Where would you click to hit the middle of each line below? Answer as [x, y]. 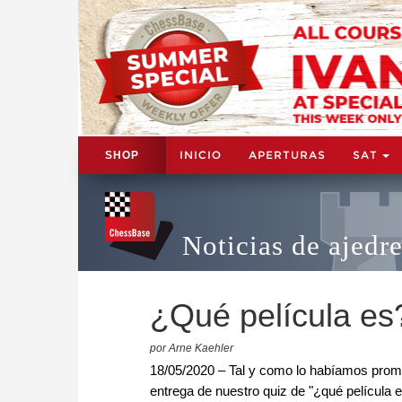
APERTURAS [287, 154]
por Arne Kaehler [192, 348]
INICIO [201, 154]
